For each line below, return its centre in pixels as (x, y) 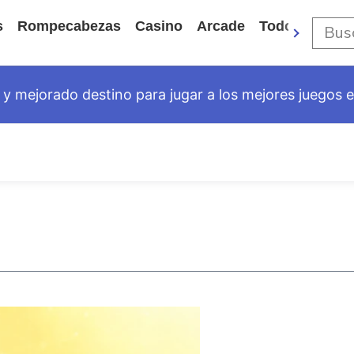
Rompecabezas (69, 26)
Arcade (221, 26)
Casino (159, 26)
